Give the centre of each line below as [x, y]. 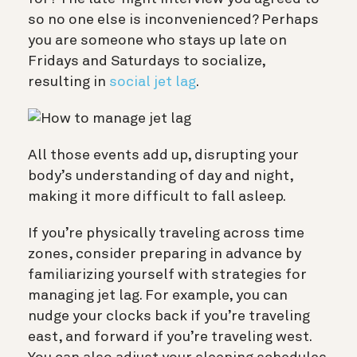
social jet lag [153, 82]
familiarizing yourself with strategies [155, 275]
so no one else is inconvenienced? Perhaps [173, 20]
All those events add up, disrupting [147, 155]
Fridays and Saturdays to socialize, [147, 61]
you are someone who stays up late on [157, 40]
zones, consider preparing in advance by [165, 254]
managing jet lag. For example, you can [158, 295]
